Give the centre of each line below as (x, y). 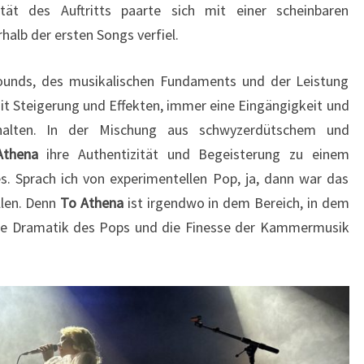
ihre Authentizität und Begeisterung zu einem (198, 154)
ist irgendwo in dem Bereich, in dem (236, 203)
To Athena (92, 203)
